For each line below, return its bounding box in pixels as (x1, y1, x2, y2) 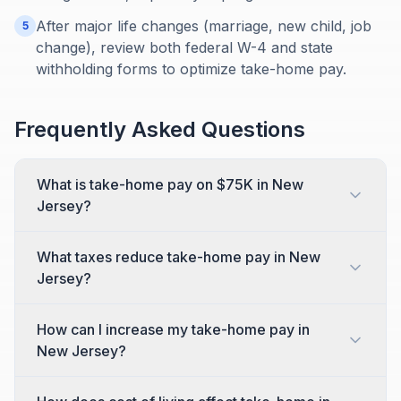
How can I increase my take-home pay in (37, 320, 310, 338)
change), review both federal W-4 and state (36, 38, 333, 56)
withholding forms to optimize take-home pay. (36, 60, 346, 78)
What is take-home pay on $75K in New (37, 175, 303, 193)
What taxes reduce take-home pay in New (37, 248, 320, 266)
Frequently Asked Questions (14, 116, 305, 142)
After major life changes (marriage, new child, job (36, 17, 371, 35)
